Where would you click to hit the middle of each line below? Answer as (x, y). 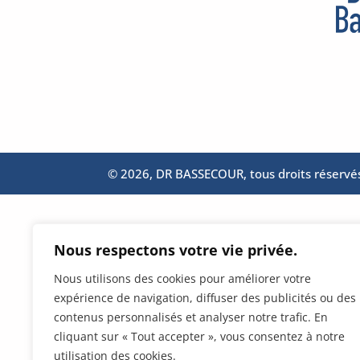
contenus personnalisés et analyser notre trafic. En (191, 317)
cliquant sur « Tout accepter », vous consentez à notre (199, 336)
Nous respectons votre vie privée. (176, 250)
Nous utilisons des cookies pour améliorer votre (182, 278)
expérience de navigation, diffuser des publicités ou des (205, 298)
